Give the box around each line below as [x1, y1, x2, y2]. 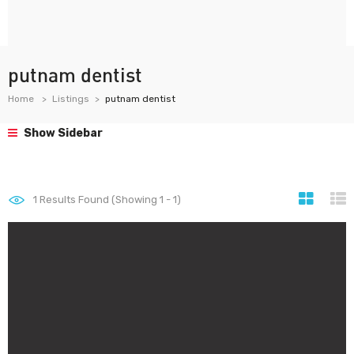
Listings [52, 93, 89, 104]
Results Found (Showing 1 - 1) [37, 194, 181, 205]
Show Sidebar [21, 126, 103, 140]
